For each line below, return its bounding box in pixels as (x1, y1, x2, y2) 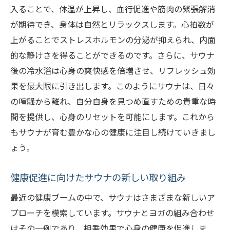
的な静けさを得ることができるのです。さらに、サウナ (10, 49, 215, 62)
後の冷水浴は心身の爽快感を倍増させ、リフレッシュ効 (10, 64, 216, 77)
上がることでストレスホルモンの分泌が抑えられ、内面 (10, 33, 216, 46)
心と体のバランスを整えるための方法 (47, 28, 186, 41)
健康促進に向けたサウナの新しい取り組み (10, 170, 186, 184)
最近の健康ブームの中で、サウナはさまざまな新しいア (10, 191, 215, 204)
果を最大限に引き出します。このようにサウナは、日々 (10, 80, 215, 92)
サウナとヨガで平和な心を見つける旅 (47, 46, 186, 59)
